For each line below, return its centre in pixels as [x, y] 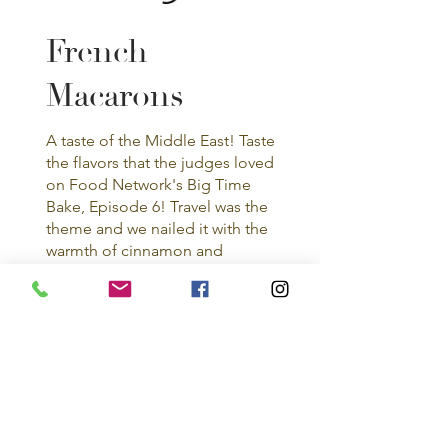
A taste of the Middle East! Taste [161, 141]
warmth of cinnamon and [135, 251]
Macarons [115, 96]
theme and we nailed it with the [157, 229]
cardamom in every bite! [133, 273]
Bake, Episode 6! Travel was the [157, 207]
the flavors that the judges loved [160, 163]
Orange [232, 349]
